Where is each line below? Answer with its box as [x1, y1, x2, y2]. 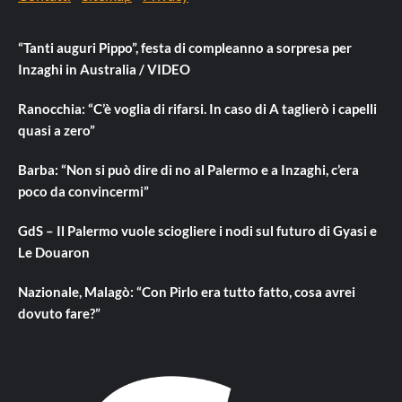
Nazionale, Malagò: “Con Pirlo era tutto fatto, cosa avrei [18, 283, 355, 300]
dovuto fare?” [18, 304, 100, 321]
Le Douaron [18, 243, 90, 260]
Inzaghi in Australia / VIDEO [18, 60, 190, 77]
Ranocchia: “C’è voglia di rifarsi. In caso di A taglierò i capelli [18, 100, 377, 117]
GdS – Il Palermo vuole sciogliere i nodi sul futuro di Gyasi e [18, 222, 377, 239]
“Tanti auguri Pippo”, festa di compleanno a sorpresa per [18, 39, 352, 56]
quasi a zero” [18, 121, 95, 138]
